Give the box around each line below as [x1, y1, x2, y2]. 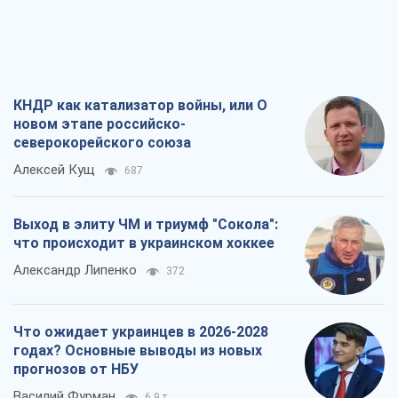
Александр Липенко [13, 261, 137, 278]
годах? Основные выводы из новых [13, 341, 262, 359]
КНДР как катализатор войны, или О [13, 96, 267, 114]
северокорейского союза [13, 133, 191, 151]
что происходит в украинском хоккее [13, 234, 275, 251]
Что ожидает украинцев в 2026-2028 [13, 322, 268, 340]
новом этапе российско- [13, 115, 186, 132]
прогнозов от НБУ [13, 360, 139, 378]
